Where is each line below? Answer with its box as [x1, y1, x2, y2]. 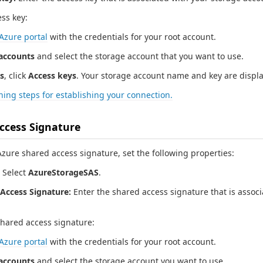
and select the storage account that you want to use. [35, 50, 244, 62]
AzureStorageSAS [28, 166, 99, 178]
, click [4, 69, 28, 81]
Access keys [28, 69, 76, 81]
